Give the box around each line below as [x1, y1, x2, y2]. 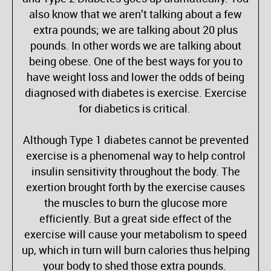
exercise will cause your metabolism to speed [24, 227, 247, 242]
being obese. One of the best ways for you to [28, 54, 243, 69]
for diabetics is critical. [78, 101, 193, 116]
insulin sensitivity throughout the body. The [31, 164, 240, 179]
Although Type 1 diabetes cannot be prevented [22, 132, 249, 148]
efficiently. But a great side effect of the [39, 211, 232, 226]
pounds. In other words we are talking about [30, 38, 241, 53]
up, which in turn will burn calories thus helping [21, 243, 250, 258]
